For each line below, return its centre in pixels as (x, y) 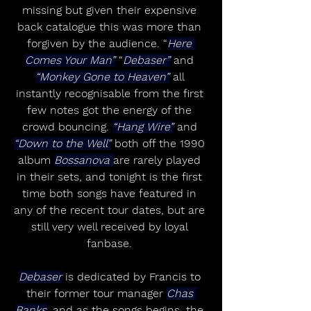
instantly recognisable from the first (111, 94)
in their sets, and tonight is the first (111, 177)
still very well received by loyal (111, 227)
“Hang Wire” (143, 127)
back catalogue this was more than (111, 27)
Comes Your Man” (70, 60)
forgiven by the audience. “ (97, 44)
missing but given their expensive (111, 10)
